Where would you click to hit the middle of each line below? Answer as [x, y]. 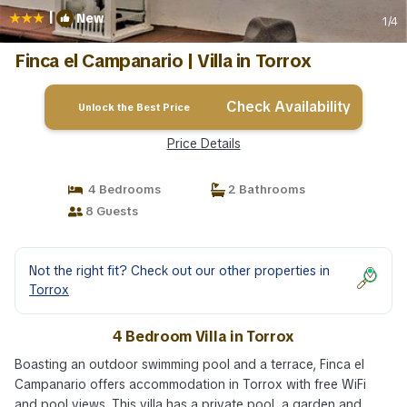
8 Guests [110, 211]
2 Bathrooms [265, 189]
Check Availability [289, 107]
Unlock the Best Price [134, 107]
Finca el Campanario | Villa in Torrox [163, 61]
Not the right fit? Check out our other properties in [179, 271]
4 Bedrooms [121, 189]
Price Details [203, 144]
